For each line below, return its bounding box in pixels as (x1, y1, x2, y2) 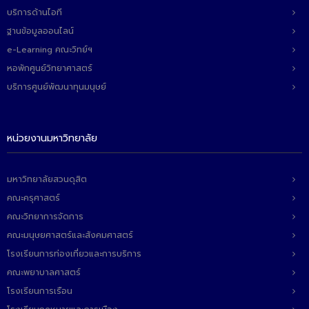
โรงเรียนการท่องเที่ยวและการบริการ (7, 248, 141, 260)
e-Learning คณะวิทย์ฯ (7, 43, 92, 56)
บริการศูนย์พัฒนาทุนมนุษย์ (7, 81, 106, 93)
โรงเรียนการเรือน (7, 285, 72, 297)
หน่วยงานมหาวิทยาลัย (7, 131, 97, 146)
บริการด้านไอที (7, 6, 62, 19)
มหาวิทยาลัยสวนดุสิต (7, 173, 87, 186)
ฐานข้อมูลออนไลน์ (7, 25, 74, 37)
